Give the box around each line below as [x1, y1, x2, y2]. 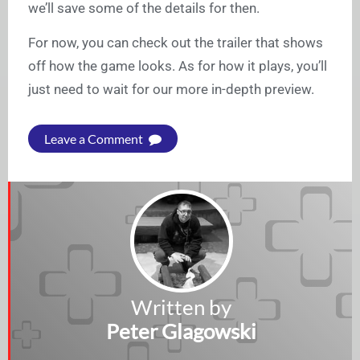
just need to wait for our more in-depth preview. [28, 81, 314, 98]
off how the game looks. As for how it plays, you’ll [28, 58, 327, 75]
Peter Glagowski [106, 318, 256, 345]
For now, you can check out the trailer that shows [28, 35, 323, 51]
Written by [131, 294, 231, 321]
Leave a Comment [44, 131, 145, 147]
